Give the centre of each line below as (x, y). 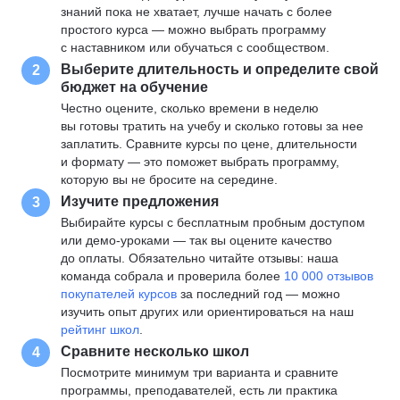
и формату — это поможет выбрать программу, (200, 162)
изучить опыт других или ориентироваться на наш (207, 312)
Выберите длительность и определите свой (220, 69)
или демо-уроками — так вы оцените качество (196, 240)
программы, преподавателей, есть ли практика (199, 390)
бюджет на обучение (134, 87)
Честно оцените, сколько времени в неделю (190, 108)
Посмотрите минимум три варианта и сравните (200, 372)
